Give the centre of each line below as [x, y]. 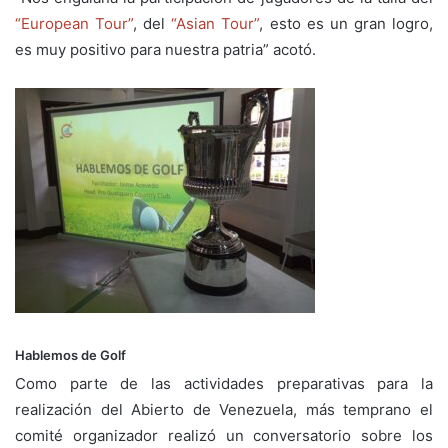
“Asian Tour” [215, 24]
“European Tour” [74, 24]
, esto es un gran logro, [346, 24]
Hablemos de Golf [70, 355]
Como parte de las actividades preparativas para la [224, 383]
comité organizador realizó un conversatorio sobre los [224, 435]
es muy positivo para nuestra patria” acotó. [165, 50]
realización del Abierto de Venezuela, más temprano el [224, 409]
